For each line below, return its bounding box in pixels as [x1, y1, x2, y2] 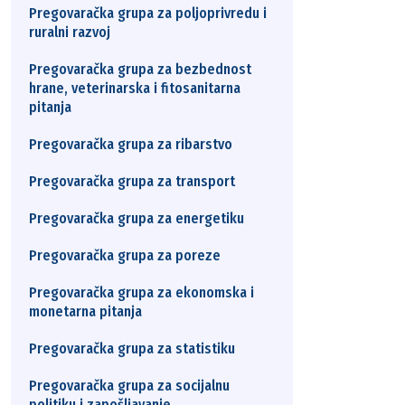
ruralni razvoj [29, 24, 110, 41]
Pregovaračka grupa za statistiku [29, 340, 235, 357]
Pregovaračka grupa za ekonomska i [29, 284, 254, 301]
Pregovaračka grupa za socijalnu [29, 377, 230, 394]
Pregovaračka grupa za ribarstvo [29, 136, 232, 153]
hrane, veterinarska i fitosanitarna [29, 80, 240, 97]
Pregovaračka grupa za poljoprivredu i [29, 5, 267, 22]
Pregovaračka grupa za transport [29, 173, 235, 190]
